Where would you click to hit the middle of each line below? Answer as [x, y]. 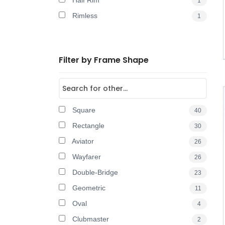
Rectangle [87, 126]
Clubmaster [90, 219]
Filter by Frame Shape [104, 60]
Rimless [84, 16]
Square [83, 110]
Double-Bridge [94, 172]
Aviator [82, 141]
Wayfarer [86, 157]
